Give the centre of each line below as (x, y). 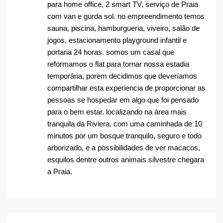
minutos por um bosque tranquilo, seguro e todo (124, 135)
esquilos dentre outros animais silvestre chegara (126, 159)
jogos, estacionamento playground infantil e (117, 40)
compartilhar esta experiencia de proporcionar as (126, 88)
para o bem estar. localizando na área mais (117, 111)
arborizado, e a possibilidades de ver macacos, (124, 147)
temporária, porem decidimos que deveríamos (122, 76)
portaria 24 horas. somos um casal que (111, 52)
